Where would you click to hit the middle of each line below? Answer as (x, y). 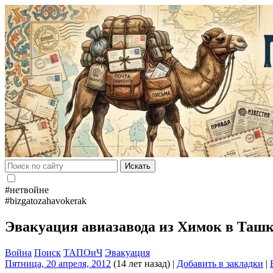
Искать (138, 166)
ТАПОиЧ (83, 252)
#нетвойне (27, 190)
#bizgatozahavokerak (46, 201)
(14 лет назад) (140, 263)
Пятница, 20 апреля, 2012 (58, 263)
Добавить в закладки (220, 263)
